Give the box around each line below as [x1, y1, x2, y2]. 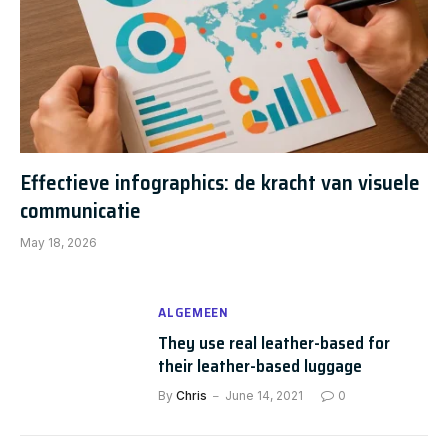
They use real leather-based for [158, 329, 391, 357]
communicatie [20, 194, 141, 227]
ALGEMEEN [158, 301, 229, 323]
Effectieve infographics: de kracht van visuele [20, 166, 420, 199]
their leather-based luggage [158, 352, 363, 380]
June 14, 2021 [225, 388, 304, 403]
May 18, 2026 [20, 235, 97, 250]
